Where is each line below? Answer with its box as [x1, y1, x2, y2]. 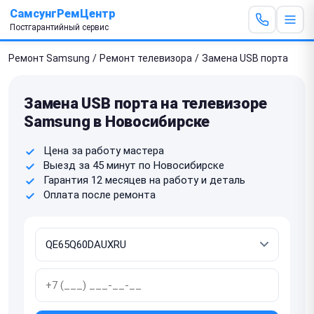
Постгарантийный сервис [10, 22, 109, 32]
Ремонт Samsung [8, 52, 90, 64]
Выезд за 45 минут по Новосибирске [43, 158, 224, 172]
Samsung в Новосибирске [24, 112, 210, 130]
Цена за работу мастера [43, 144, 164, 157]
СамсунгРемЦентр [10, 6, 116, 20]
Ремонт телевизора [100, 52, 192, 64]
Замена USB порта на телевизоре [24, 94, 267, 112]
